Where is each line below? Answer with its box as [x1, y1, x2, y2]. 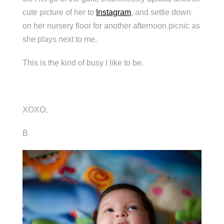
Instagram [95, 7, 131, 16]
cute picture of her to [22, 7, 96, 16]
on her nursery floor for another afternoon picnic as [22, 21, 200, 30]
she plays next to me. [22, 34, 97, 43]
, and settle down [130, 7, 191, 16]
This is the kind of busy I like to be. [22, 58, 143, 67]
